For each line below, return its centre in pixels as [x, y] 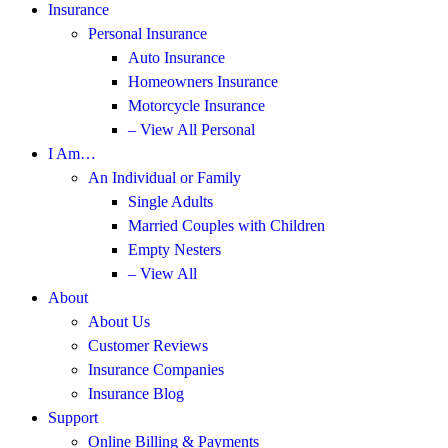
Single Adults [170, 201]
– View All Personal [191, 129]
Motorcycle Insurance [196, 105]
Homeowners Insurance [203, 81]
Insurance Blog [136, 393]
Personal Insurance [147, 33]
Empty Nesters [174, 249]
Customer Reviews [148, 345]
